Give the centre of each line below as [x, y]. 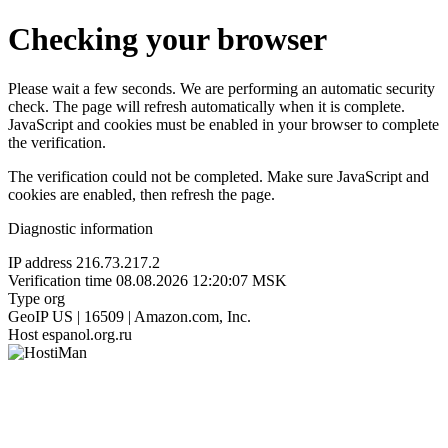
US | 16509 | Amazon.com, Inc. [151, 316]
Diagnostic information [80, 228]
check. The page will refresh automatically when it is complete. [206, 106]
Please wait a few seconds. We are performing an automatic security [221, 88]
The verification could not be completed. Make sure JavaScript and [218, 176]
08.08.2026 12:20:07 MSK [201, 280]
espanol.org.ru [87, 334]
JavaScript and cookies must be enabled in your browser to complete [223, 124]
